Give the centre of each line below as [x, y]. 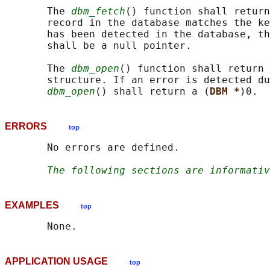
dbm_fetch [98, 11]
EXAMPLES [43, 206]
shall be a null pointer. [98, 46]
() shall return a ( [152, 92]
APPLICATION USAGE [67, 262]
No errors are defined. [92, 148]
